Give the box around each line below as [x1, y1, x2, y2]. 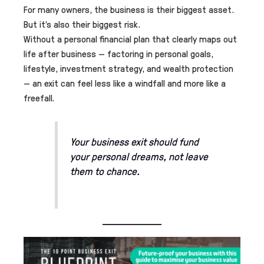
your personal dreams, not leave [70, 148, 208, 163]
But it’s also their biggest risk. [24, 17, 140, 30]
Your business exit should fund [70, 134, 199, 148]
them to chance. [70, 163, 140, 177]
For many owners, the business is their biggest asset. [24, 2, 234, 15]
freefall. [24, 91, 54, 104]
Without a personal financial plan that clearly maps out [24, 32, 237, 45]
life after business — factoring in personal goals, [24, 47, 213, 60]
